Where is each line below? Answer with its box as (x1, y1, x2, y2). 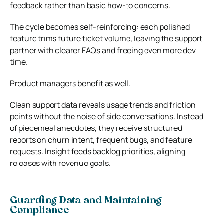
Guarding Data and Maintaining (10, 196, 162, 206)
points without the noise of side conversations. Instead (10, 110, 203, 122)
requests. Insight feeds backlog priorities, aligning (10, 145, 185, 157)
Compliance (10, 205, 69, 216)
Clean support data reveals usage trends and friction (10, 99, 196, 110)
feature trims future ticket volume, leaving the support (10, 33, 202, 44)
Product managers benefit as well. (10, 77, 130, 89)
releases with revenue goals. (10, 157, 110, 168)
